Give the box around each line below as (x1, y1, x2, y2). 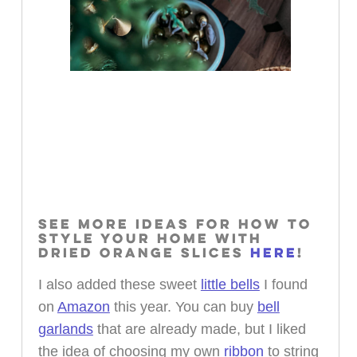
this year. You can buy (109, 299, 257, 316)
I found (259, 277, 308, 293)
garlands (37, 321, 93, 338)
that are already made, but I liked (92, 321, 306, 338)
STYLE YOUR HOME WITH (37, 229, 262, 250)
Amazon (57, 299, 110, 316)
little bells (200, 277, 260, 293)
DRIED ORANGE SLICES (37, 243, 250, 265)
